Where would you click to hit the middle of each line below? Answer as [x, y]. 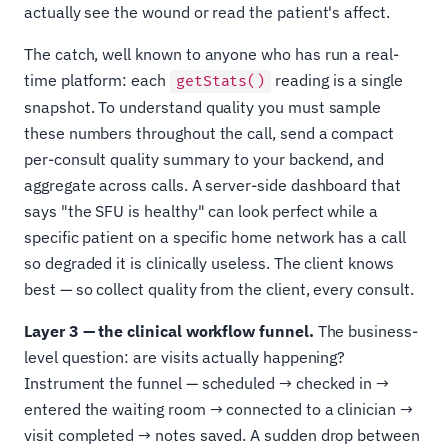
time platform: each [97, 79]
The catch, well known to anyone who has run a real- [211, 53]
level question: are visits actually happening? [185, 356]
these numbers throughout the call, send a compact [209, 132]
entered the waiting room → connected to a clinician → [218, 408]
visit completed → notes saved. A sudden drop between [222, 434]
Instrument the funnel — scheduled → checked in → [207, 382]
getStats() [220, 81]
